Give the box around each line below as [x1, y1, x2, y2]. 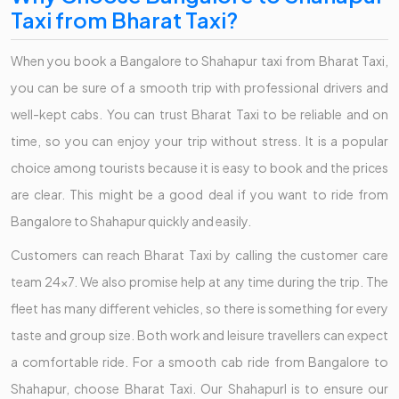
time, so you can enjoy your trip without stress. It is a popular [11, 133, 388, 150]
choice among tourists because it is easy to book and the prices [11, 159, 388, 176]
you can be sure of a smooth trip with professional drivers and [11, 79, 388, 96]
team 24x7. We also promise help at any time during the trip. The [11, 273, 388, 290]
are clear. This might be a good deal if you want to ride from [11, 186, 388, 203]
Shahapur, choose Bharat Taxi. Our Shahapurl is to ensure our [11, 380, 388, 397]
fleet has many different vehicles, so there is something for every [11, 300, 388, 317]
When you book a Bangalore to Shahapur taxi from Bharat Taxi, [11, 53, 388, 69]
